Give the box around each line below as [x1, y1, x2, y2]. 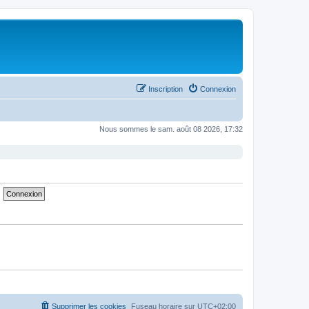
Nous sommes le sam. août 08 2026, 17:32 [99, 124, 243, 133]
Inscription [148, 84, 183, 93]
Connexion [200, 84, 236, 93]
